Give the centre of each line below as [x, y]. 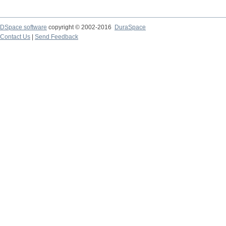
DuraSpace [130, 27]
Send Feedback [56, 37]
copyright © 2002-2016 [81, 27]
